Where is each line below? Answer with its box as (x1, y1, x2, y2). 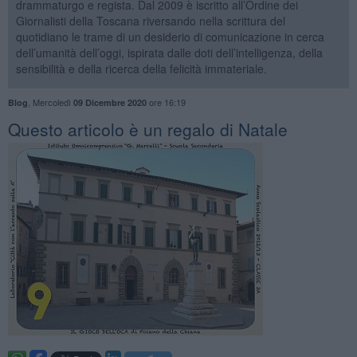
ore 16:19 (146, 95, 186, 108)
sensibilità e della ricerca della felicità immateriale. (15, 60, 267, 76)
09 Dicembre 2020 (73, 96, 147, 108)
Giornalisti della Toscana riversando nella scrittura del (15, 12, 285, 29)
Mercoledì (32, 95, 73, 108)
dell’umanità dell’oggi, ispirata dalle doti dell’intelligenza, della (15, 44, 323, 61)
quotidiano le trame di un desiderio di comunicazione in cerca (15, 28, 324, 45)
